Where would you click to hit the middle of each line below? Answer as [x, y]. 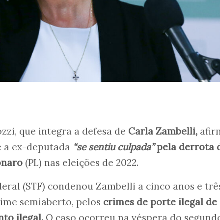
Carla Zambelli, [163, 131]
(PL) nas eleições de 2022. [81, 163]
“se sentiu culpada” [113, 147]
